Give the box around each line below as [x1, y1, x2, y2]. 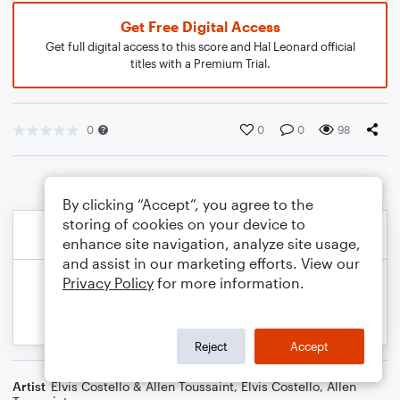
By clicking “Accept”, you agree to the [62, 196, 313, 212]
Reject [195, 338, 228, 354]
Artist [12, 379, 46, 394]
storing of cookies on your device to [62, 215, 305, 232]
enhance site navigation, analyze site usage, [62, 235, 361, 252]
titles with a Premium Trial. [129, 56, 271, 71]
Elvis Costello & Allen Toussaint [51, 379, 234, 394]
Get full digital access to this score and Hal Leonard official [45, 39, 355, 54]
